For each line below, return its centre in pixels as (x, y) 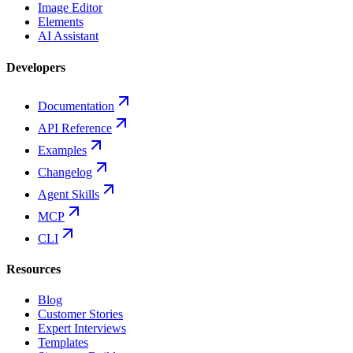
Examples (62, 150)
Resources (33, 269)
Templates (63, 343)
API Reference (75, 128)
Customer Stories (80, 314)
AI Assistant (68, 36)
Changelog (65, 172)
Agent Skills (69, 194)
